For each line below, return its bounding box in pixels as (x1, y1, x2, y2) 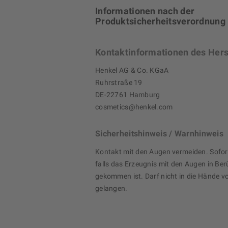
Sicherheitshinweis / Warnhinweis (95, 129, 223, 139)
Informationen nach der (95, 6, 195, 17)
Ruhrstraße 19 (95, 78, 142, 87)
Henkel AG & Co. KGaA (95, 66, 169, 75)
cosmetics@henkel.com (95, 103, 173, 111)
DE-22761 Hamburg (95, 91, 160, 99)
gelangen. (95, 184, 128, 193)
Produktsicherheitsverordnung (95, 16, 225, 27)
